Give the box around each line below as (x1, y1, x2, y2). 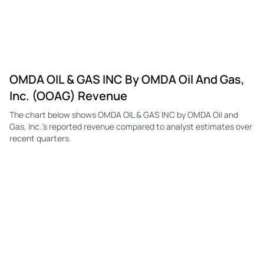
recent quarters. (9, 132, 71, 144)
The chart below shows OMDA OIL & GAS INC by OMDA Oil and (9, 108, 238, 120)
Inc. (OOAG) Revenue (9, 87, 127, 104)
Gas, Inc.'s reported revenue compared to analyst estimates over (9, 120, 252, 132)
